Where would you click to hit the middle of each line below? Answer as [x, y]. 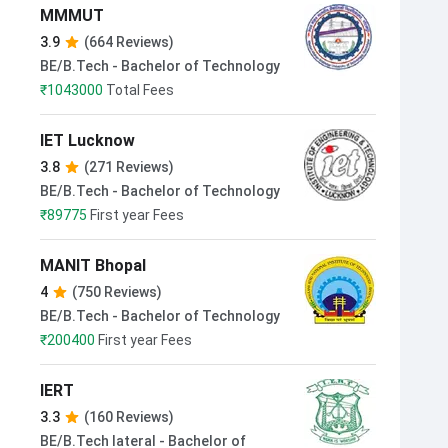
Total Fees [140, 90]
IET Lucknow [87, 140]
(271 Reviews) [129, 167]
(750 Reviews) [117, 292]
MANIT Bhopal [93, 265]
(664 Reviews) [129, 42]
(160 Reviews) [129, 417]
